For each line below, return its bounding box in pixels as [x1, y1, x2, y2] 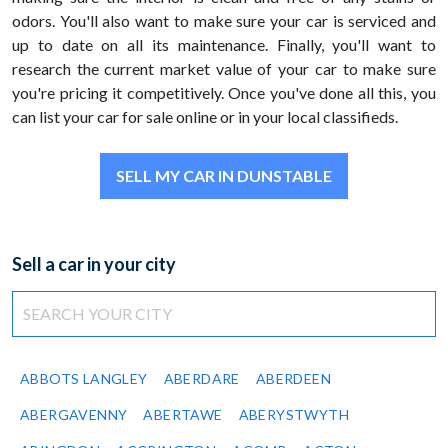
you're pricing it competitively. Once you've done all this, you [12, 83, 436, 103]
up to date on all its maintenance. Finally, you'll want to [12, 35, 436, 55]
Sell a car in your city [12, 253, 176, 276]
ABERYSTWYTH [238, 406, 350, 424]
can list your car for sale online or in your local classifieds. [12, 107, 398, 127]
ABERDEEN [255, 370, 332, 388]
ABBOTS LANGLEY [20, 370, 148, 388]
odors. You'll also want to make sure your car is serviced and [12, 11, 436, 31]
